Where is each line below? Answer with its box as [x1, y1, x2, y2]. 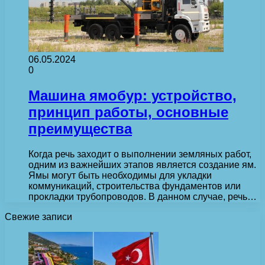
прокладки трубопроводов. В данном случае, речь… [28, 191, 257, 202]
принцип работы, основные [28, 104, 228, 120]
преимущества [28, 120, 132, 137]
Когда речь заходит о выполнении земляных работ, [28, 148, 251, 159]
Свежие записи [5, 211, 72, 222]
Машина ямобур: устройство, [28, 87, 237, 104]
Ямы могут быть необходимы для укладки [28, 170, 212, 180]
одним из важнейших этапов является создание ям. [28, 159, 256, 170]
